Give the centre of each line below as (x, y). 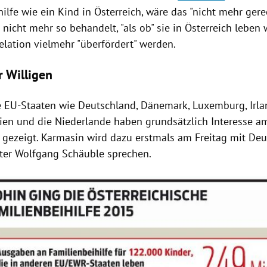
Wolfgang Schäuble (60, 154)
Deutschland (107, 105)
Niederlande (83, 122)
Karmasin (63, 138)
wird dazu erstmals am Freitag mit (167, 138)
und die (35, 122)
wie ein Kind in (57, 12)
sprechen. (128, 154)
